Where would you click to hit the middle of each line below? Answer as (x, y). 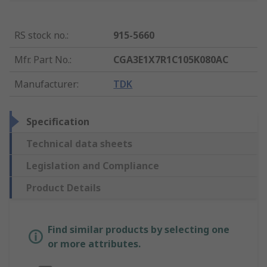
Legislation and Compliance (93, 166)
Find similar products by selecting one (139, 230)
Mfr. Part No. (42, 60)
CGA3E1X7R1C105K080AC (171, 60)
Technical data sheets (79, 144)
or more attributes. (94, 244)
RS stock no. (41, 35)
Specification (58, 122)
